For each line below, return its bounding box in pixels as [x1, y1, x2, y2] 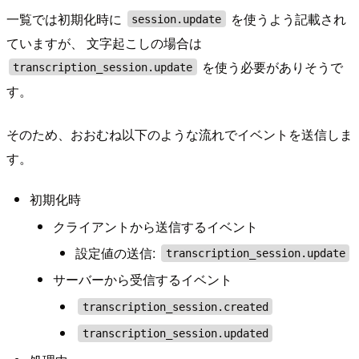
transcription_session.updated [82, 327, 268, 341]
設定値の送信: [75, 243, 159, 262]
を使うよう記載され [228, 9, 347, 28]
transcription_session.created [82, 300, 268, 313]
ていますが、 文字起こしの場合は [6, 33, 202, 52]
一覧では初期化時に [6, 9, 125, 28]
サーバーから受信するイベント [52, 270, 232, 289]
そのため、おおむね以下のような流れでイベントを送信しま [6, 124, 353, 143]
